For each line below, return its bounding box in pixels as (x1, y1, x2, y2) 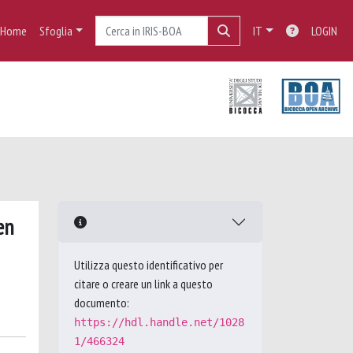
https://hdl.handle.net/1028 (74, 316, 244, 329)
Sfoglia (39, 23, 72, 39)
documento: (74, 295, 129, 310)
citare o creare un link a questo (74, 276, 213, 292)
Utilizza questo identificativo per (74, 257, 223, 273)
